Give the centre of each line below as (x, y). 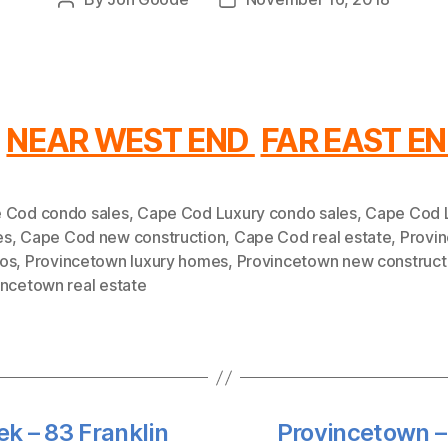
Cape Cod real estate (312, 237)
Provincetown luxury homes (126, 261)
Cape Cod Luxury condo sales (247, 213)
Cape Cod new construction (123, 237)
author (88, 25)
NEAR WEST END (130, 140)
